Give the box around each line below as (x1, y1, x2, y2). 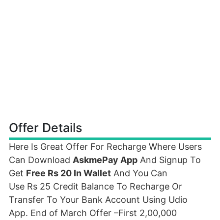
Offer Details (9, 120, 82, 135)
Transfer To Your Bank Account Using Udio (9, 194, 188, 205)
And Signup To (137, 155, 201, 165)
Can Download (9, 155, 73, 165)
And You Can (111, 168, 167, 178)
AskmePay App (73, 155, 137, 165)
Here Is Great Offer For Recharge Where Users (9, 141, 202, 152)
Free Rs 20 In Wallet (26, 168, 111, 178)
